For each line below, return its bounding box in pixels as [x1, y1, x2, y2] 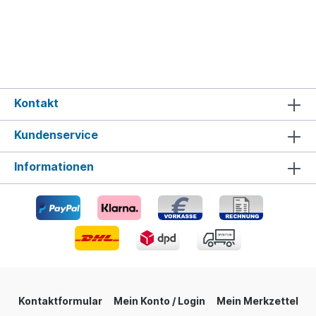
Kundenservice [14, 128, 98, 142]
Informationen [14, 159, 94, 174]
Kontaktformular [18, 295, 102, 307]
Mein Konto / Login [113, 295, 205, 307]
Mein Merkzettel [216, 295, 298, 307]
